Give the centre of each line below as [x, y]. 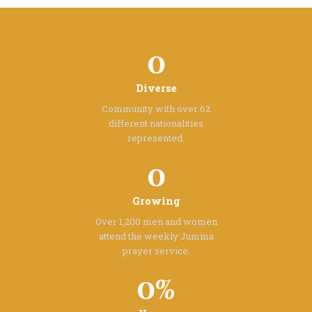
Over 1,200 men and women [156, 222]
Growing [156, 201]
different [128, 124]
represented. [156, 138]
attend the [120, 236]
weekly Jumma [178, 236]
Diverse [156, 88]
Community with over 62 [156, 109]
